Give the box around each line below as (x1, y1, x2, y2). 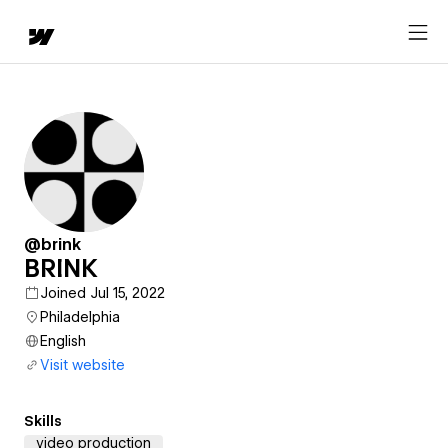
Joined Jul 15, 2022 (40, 285, 165, 301)
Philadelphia (40, 309, 120, 325)
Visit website (40, 357, 125, 373)
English (40, 333, 86, 349)
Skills (24, 413, 62, 429)
